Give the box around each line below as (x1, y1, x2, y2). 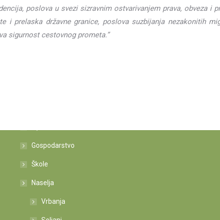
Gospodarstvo (31, 141, 75, 149)
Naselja (31, 179, 54, 187)
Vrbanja (41, 197, 65, 205)
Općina (31, 123, 53, 131)
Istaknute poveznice (20, 102, 96, 111)
